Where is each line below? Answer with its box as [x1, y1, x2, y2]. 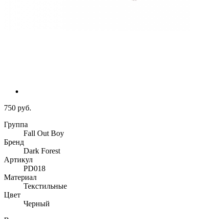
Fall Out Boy [23, 129, 64, 138]
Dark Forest [23, 147, 60, 155]
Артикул [4, 155, 33, 164]
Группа [4, 120, 28, 129]
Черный [23, 199, 50, 208]
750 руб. [4, 104, 31, 112]
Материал [4, 173, 37, 182]
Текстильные [23, 182, 67, 191]
